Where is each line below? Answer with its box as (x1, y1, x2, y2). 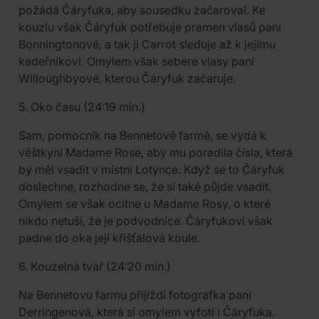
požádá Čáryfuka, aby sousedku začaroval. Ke (19, 3, 266, 17)
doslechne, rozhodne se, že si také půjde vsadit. (19, 179, 271, 194)
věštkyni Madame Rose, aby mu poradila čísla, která (19, 145, 293, 159)
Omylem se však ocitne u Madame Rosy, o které (19, 197, 271, 211)
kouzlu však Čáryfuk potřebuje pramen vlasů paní (19, 20, 281, 34)
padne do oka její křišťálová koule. (19, 231, 200, 245)
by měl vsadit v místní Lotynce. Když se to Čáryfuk (19, 162, 285, 177)
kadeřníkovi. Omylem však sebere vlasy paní (19, 54, 254, 68)
